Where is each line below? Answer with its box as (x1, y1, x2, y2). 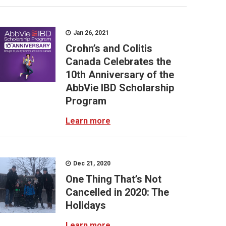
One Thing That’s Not (66, 173, 161, 185)
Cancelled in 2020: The (66, 186, 169, 198)
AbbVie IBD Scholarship (66, 82, 174, 94)
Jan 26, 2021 (72, 29, 109, 36)
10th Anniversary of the (66, 69, 174, 81)
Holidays (66, 199, 106, 211)
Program (66, 95, 106, 107)
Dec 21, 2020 (72, 160, 110, 167)
